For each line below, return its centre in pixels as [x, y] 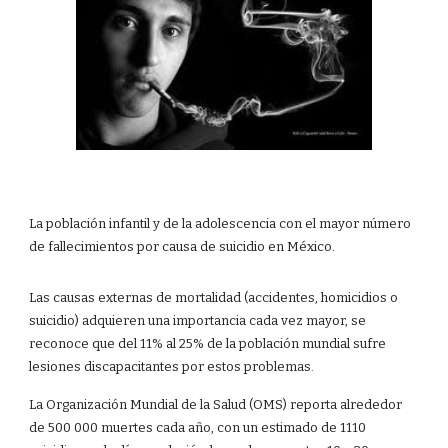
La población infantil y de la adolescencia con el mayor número [220, 224]
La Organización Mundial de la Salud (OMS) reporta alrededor [216, 405]
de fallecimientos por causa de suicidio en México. [184, 247]
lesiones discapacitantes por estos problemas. [172, 367]
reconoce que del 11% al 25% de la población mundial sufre [208, 344]
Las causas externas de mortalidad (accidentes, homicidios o [214, 298]
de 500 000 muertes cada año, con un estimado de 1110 [198, 428]
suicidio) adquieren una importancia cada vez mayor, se [198, 321]
